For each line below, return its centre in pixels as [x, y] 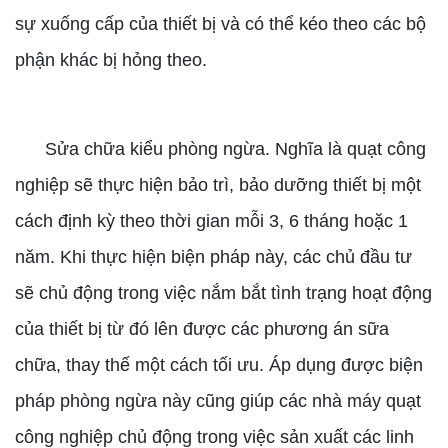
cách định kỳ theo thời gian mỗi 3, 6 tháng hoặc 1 [211, 221]
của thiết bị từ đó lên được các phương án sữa [202, 329]
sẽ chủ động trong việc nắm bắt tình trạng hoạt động [223, 293]
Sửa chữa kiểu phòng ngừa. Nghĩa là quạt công [220, 149]
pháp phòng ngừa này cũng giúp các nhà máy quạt [218, 401]
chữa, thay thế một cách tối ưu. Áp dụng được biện [219, 365]
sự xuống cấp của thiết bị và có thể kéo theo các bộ [220, 24]
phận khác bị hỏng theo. [111, 60]
